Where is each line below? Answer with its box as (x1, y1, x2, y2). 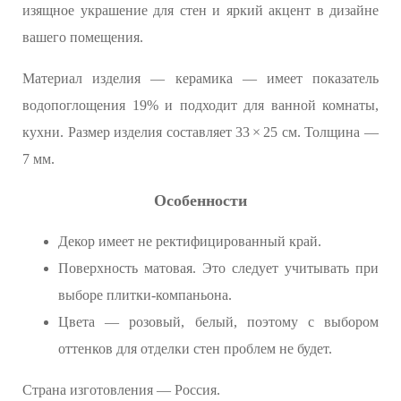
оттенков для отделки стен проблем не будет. (58, 341, 332, 357)
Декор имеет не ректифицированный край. (58, 234, 321, 250)
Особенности (154, 192, 247, 210)
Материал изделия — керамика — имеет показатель (22, 71, 379, 87)
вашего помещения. (22, 30, 143, 46)
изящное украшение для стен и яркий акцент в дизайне (22, 3, 379, 19)
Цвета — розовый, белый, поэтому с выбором (58, 314, 379, 330)
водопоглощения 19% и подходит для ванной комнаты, (22, 98, 379, 114)
